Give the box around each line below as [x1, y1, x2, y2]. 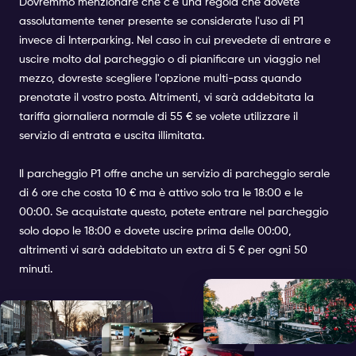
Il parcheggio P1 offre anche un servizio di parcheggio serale [19, 168, 330, 180]
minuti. [19, 264, 52, 275]
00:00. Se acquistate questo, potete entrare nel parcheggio [19, 207, 328, 218]
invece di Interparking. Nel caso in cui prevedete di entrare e [19, 35, 331, 46]
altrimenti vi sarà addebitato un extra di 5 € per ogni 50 [19, 245, 308, 256]
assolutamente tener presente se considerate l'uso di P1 [19, 16, 304, 27]
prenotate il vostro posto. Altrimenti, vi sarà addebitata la [19, 92, 314, 103]
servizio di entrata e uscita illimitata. [19, 130, 204, 141]
